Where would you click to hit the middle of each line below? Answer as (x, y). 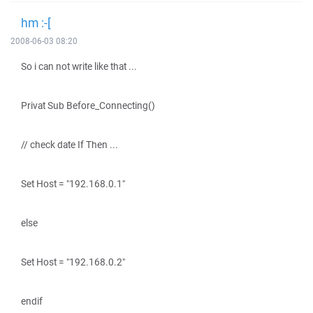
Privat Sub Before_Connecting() (88, 105)
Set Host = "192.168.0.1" (73, 184)
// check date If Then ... (70, 145)
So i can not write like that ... (79, 66)
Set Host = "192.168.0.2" (73, 262)
